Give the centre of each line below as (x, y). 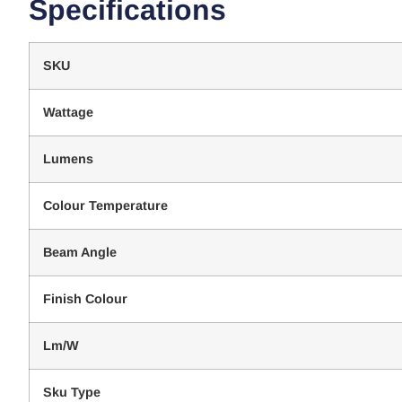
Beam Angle (80, 253)
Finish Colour (85, 299)
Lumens (68, 159)
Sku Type (72, 393)
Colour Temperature (105, 206)
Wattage (68, 113)
